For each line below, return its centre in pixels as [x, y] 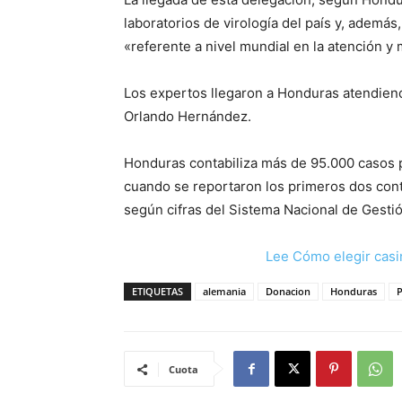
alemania [224, 291]
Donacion [288, 291]
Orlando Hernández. [188, 116]
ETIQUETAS [157, 291]
